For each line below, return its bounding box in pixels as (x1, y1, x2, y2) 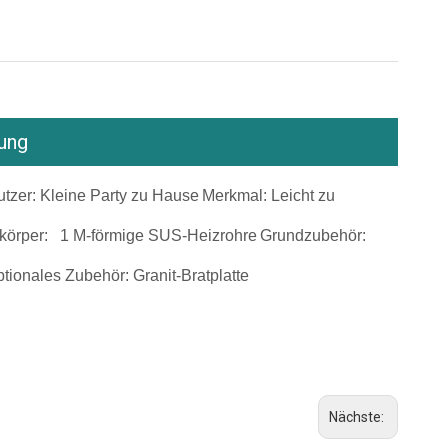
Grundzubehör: (260, 227, 366, 244)
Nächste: (329, 409, 387, 425)
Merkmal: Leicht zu (202, 187, 335, 204)
